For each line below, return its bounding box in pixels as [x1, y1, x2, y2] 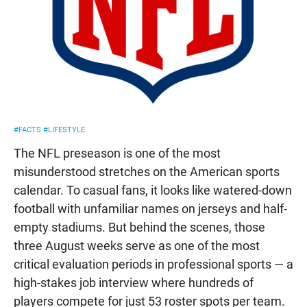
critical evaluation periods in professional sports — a [14, 257, 293, 272]
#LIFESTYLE [41, 125, 85, 135]
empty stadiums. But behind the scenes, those [14, 220, 265, 235]
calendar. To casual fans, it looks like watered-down [14, 183, 292, 198]
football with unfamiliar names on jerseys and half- [14, 201, 287, 217]
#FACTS [14, 125, 41, 135]
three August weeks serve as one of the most [14, 238, 260, 254]
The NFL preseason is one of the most [14, 146, 221, 161]
